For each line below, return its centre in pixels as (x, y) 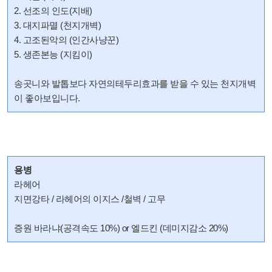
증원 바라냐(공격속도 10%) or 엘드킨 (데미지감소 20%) (121, 228)
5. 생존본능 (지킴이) (53, 54)
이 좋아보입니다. (48, 98)
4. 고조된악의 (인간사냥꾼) (66, 40)
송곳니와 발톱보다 (51, 83)
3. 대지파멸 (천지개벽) (57, 25)
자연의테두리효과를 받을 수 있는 (154, 83)
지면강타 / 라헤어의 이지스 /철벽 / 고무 (90, 199)
